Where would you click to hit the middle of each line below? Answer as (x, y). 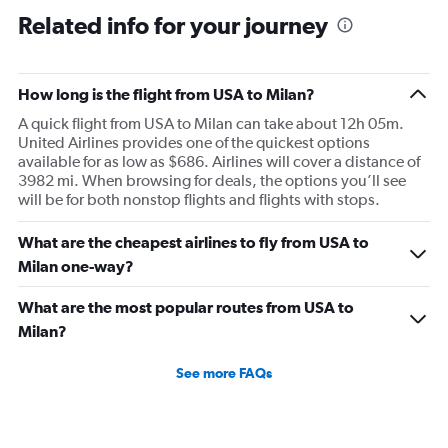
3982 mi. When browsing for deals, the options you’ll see (212, 181)
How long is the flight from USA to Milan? (166, 94)
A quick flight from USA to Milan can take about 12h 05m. (211, 124)
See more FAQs (224, 373)
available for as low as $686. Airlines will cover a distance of (219, 162)
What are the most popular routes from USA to (186, 307)
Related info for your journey (173, 25)
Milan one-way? (76, 266)
